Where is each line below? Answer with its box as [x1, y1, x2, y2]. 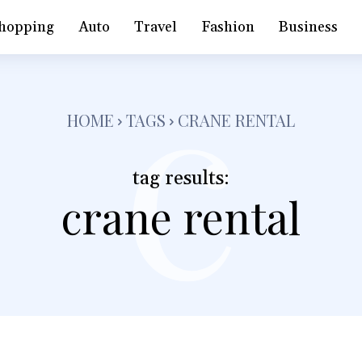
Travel [134, 17, 178, 36]
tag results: [132, 166, 229, 191]
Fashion [201, 17, 255, 36]
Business [279, 17, 339, 36]
